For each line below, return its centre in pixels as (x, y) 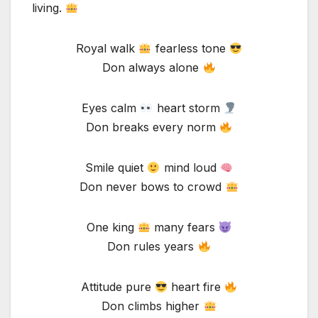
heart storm (188, 108)
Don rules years (153, 247)
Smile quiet (116, 168)
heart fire (196, 287)
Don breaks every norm (152, 127)
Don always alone (153, 68)
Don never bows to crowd (153, 187)
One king (112, 227)
